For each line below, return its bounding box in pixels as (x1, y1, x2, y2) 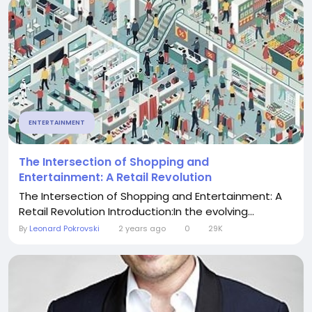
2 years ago (118, 223, 166, 234)
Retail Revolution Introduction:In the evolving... (19, 204, 254, 219)
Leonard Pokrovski (29, 223, 100, 234)
